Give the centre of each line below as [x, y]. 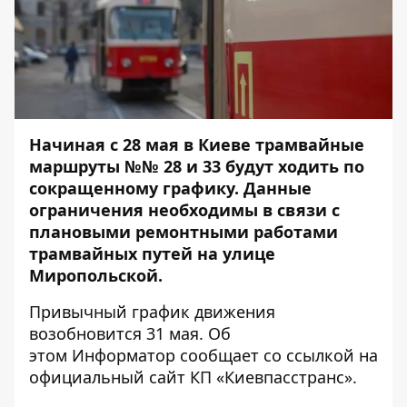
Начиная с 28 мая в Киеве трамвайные [197, 144]
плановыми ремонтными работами [184, 232]
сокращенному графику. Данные [170, 188]
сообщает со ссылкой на [277, 355]
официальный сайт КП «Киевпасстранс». [193, 377]
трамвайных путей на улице [152, 253]
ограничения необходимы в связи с [184, 210]
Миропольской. [96, 275]
